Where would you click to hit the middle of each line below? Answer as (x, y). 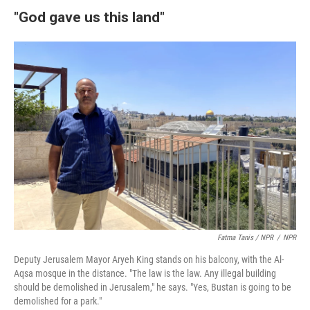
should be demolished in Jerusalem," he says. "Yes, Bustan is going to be (153, 287)
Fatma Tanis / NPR (245, 238)
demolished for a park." (58, 301)
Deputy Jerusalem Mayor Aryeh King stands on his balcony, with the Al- (149, 259)
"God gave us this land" (89, 17)
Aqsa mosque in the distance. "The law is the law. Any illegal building (145, 273)
